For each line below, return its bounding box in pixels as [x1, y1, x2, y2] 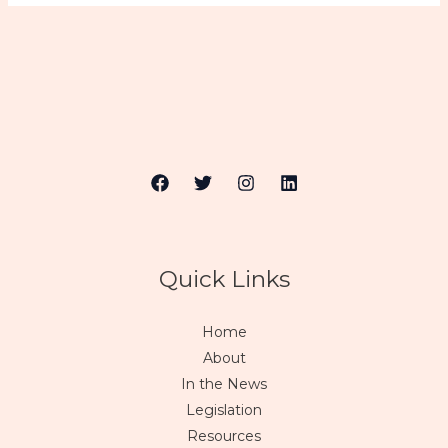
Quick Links [158, 265, 290, 294]
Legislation [186, 401, 262, 420]
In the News [181, 375, 267, 394]
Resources [187, 427, 261, 446]
